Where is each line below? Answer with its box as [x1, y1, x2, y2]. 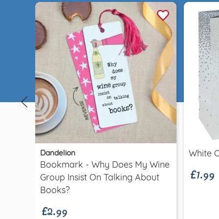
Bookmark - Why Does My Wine [40, 161, 170, 170]
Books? [40, 186, 70, 195]
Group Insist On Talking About [40, 174, 159, 182]
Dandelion [40, 149, 75, 157]
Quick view [87, 120, 125, 129]
